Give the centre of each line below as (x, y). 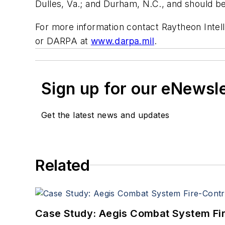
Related (63, 165)
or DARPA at (63, 41)
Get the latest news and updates (105, 115)
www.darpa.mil (123, 41)
